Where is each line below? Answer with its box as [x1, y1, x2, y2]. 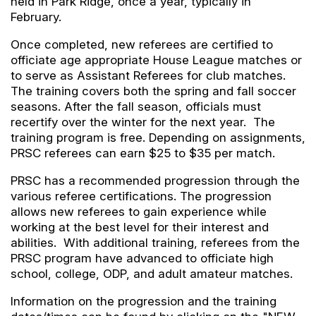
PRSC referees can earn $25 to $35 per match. [11, 145, 282, 160]
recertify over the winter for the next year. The [11, 114, 275, 129]
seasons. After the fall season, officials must [11, 99, 261, 114]
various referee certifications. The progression [11, 188, 272, 203]
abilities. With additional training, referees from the [11, 235, 300, 250]
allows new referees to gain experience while [11, 204, 267, 219]
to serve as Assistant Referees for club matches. [11, 68, 286, 83]
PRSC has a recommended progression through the [11, 173, 300, 188]
